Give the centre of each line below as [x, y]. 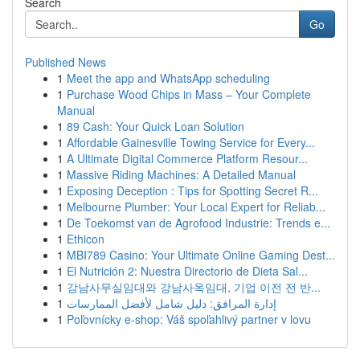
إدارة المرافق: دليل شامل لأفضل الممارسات [172, 303]
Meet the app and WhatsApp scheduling [168, 78]
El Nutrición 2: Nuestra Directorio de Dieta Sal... [187, 271]
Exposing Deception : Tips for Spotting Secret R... [192, 190]
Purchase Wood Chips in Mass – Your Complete [189, 94]
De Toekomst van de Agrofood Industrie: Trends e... [198, 223]
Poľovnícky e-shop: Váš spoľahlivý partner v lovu [189, 319]
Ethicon [86, 239]
